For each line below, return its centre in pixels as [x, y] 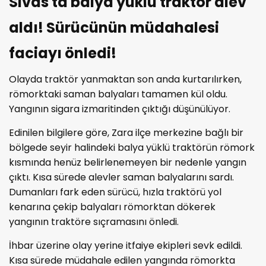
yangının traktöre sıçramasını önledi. [94, 221]
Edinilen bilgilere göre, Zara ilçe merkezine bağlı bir [126, 132]
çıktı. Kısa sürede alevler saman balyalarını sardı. [121, 177]
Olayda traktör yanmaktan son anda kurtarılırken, [125, 79]
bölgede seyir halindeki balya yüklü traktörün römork [132, 147]
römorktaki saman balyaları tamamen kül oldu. [118, 94]
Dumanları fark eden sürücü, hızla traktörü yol [115, 192]
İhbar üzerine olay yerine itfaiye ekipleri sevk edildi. [126, 245]
